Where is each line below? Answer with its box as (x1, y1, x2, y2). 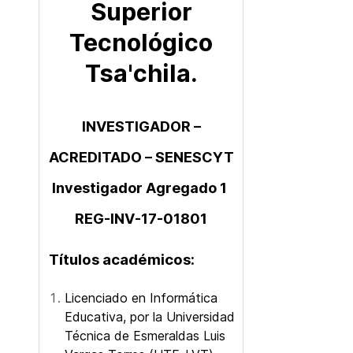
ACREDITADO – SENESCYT (48, 149, 234, 165)
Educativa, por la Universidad (65, 309, 235, 325)
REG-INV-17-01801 (75, 210, 207, 227)
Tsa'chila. (84, 59, 198, 87)
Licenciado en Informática (65, 290, 217, 306)
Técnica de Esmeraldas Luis (65, 328, 225, 344)
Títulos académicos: (49, 251, 195, 268)
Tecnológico (69, 28, 213, 57)
